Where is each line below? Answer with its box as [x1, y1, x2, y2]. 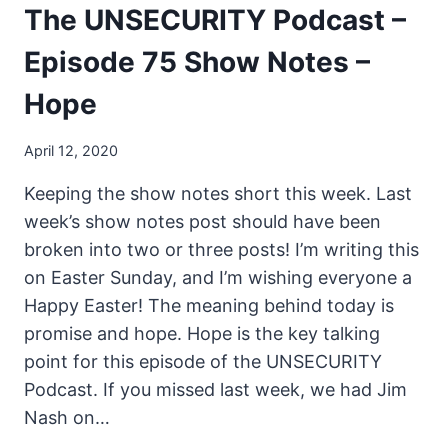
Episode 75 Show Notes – [24, 44, 370, 79]
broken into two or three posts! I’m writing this [24, 238, 419, 260]
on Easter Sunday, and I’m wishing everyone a [24, 266, 412, 288]
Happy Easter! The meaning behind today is [24, 294, 394, 316]
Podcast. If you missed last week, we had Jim [24, 378, 407, 400]
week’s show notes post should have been [24, 210, 381, 232]
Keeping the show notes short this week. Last [24, 182, 412, 204]
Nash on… [24, 406, 110, 428]
